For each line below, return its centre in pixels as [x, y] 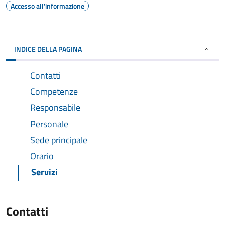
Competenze [54, 92]
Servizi [44, 172]
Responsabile [55, 108]
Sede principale [59, 140]
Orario [42, 156]
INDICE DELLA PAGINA [48, 49]
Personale [49, 124]
